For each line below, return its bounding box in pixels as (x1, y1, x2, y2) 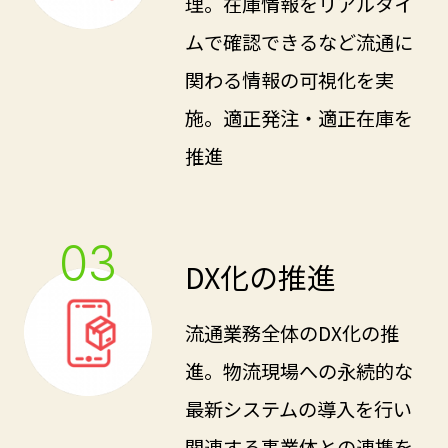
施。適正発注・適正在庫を (185, 104, 414, 133)
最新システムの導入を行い (185, 395, 413, 424)
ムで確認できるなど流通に (185, 28, 414, 57)
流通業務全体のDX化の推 (185, 319, 400, 348)
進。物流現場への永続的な (185, 357, 414, 386)
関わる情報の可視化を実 (185, 66, 395, 95)
